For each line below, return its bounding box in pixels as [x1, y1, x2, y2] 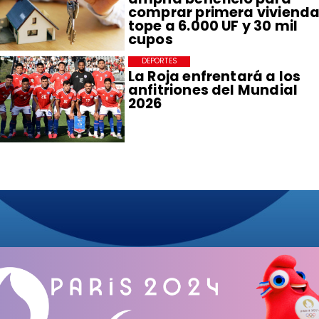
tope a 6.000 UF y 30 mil [127, 16, 298, 36]
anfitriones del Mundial [127, 80, 298, 100]
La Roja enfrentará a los [127, 67, 301, 87]
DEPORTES [142, 56, 177, 66]
